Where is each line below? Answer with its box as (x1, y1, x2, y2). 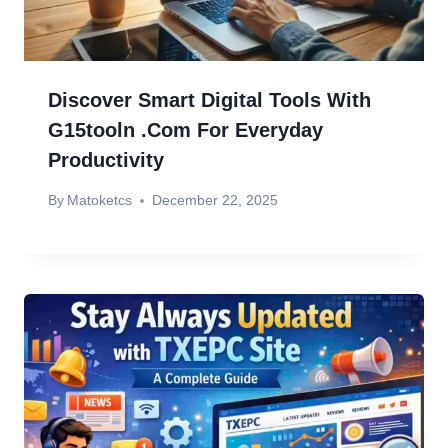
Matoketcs (67, 192, 133, 209)
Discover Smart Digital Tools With (48, 88, 371, 111)
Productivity (48, 148, 164, 171)
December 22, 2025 (152, 192, 279, 209)
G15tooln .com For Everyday (48, 118, 323, 141)
